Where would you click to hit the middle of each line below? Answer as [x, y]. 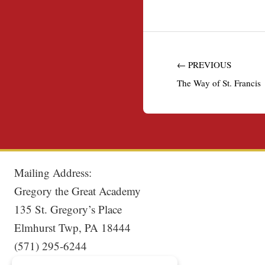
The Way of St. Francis [219, 83]
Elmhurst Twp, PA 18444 [73, 227]
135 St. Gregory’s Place [68, 209]
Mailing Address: [53, 172]
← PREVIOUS [204, 64]
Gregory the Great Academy [78, 190]
